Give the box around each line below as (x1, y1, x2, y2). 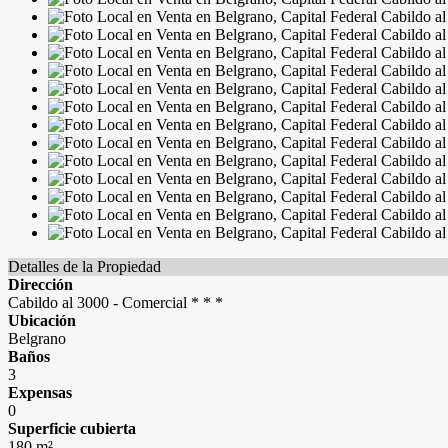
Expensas (8, 384, 72, 401)
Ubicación (8, 312, 76, 329)
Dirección (8, 276, 73, 293)
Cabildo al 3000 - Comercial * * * (8, 294, 223, 311)
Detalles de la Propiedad (8, 258, 161, 275)
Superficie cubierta (8, 420, 136, 437)
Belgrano (8, 330, 66, 347)
